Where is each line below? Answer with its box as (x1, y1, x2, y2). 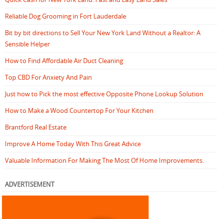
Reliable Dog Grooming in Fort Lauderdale (5, 12, 126, 21)
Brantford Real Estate (5, 123, 66, 132)
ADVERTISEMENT (5, 180, 54, 189)
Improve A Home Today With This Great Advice (5, 139, 141, 149)
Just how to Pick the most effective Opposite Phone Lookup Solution (5, 89, 203, 99)
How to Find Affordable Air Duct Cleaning (5, 56, 123, 66)
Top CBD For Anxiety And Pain (5, 73, 92, 82)
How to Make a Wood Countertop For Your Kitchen (5, 106, 153, 115)
